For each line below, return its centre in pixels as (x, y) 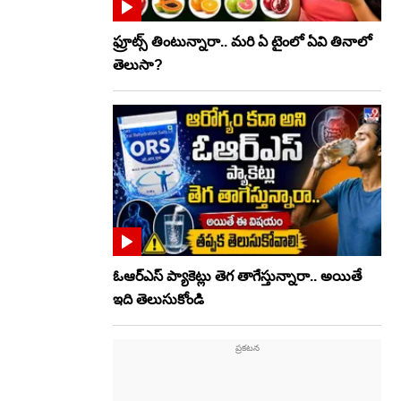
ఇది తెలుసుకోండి (158, 300)
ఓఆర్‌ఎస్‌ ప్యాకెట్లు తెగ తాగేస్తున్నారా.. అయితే (237, 277)
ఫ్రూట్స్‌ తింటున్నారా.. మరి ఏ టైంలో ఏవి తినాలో (242, 41)
